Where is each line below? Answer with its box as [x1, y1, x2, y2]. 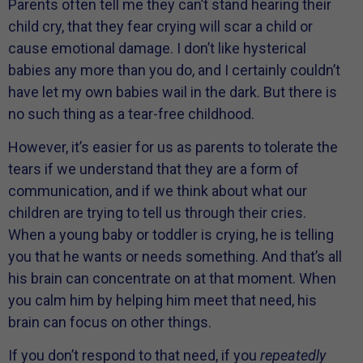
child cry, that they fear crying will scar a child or [8, 17, 313, 35]
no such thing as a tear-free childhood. [8, 105, 254, 122]
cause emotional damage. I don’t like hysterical [8, 39, 306, 57]
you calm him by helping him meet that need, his [8, 291, 317, 309]
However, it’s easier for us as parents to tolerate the [8, 138, 338, 156]
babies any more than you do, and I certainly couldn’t [8, 61, 340, 79]
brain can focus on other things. [8, 313, 211, 331]
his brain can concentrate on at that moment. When [8, 269, 336, 287]
